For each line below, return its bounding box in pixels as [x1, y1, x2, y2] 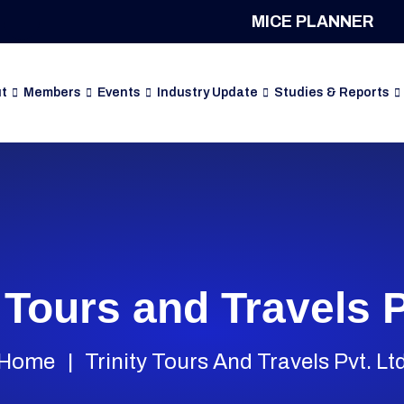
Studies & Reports [273, 86, 390, 99]
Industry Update [156, 86, 258, 99]
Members [23, 86, 81, 99]
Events [96, 86, 141, 99]
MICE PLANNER [251, 12, 373, 31]
